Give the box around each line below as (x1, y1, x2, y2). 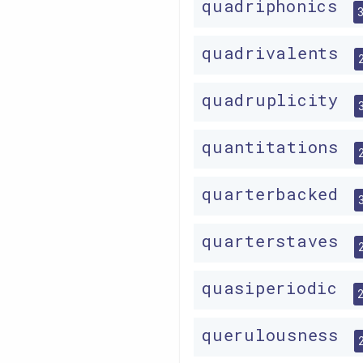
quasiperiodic (202, 277, 348, 299)
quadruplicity (202, 89, 349, 111)
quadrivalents (202, 42, 349, 64)
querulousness (202, 324, 349, 346)
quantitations (202, 136, 349, 158)
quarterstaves (202, 230, 349, 252)
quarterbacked (202, 183, 349, 205)
